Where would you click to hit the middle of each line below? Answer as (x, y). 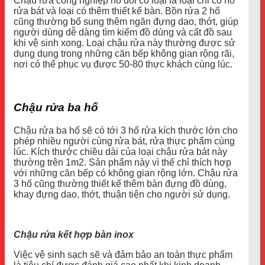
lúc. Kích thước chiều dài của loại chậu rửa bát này (120, 151)
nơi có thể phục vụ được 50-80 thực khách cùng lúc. (123, 64)
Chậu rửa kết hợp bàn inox (74, 234)
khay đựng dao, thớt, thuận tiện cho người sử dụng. (122, 194)
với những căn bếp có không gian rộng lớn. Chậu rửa (126, 173)
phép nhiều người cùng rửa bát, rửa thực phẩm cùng (124, 141)
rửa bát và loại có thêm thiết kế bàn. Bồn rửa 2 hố (117, 11)
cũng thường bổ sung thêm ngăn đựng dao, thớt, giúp (126, 22)
